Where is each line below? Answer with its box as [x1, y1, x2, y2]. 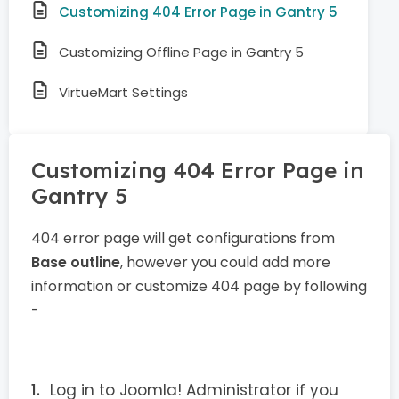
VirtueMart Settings [59, 83, 188, 102]
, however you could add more [120, 252, 330, 273]
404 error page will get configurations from [31, 228, 335, 248]
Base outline [31, 252, 120, 273]
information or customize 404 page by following [31, 276, 367, 297]
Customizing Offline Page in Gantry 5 [59, 43, 304, 61]
